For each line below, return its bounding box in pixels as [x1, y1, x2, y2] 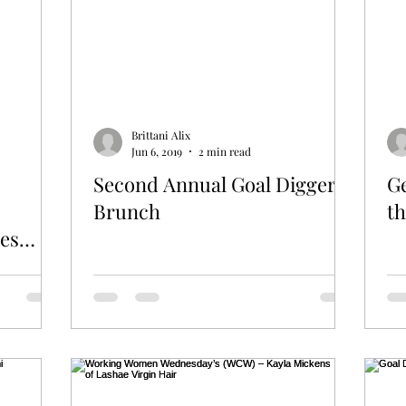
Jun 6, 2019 [131, 143, 182, 159]
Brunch [93, 197, 160, 225]
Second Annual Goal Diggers [93, 169, 345, 198]
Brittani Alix [131, 128, 190, 143]
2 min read [198, 143, 251, 159]
